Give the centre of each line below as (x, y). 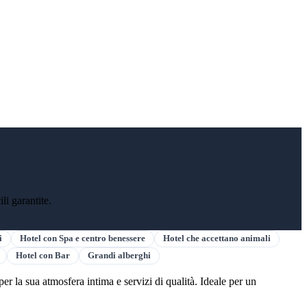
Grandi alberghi (119, 255)
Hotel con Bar (43, 255)
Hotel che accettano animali (217, 238)
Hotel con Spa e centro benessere (83, 238)
